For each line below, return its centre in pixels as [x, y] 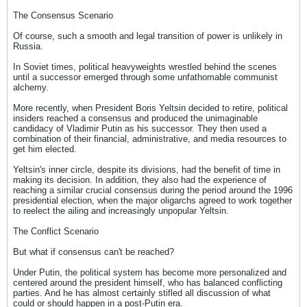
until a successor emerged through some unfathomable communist [145, 77]
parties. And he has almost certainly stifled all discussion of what [142, 293]
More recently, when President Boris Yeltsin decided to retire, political [150, 108]
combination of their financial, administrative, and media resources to [150, 139]
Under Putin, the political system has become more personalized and [150, 272]
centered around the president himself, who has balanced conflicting [148, 283]
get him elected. [45, 149]
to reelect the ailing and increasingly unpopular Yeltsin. [121, 211]
